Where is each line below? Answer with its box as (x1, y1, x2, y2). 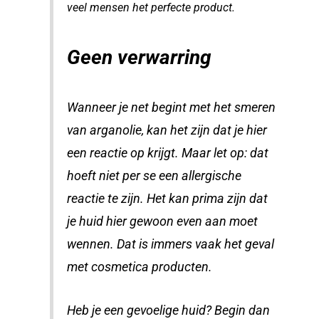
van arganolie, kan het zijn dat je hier (67, 123, 268, 138)
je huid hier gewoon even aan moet (67, 214, 258, 229)
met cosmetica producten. (67, 260, 213, 275)
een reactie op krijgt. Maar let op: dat (67, 146, 269, 161)
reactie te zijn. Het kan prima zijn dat (67, 192, 268, 206)
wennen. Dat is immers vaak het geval (67, 237, 275, 252)
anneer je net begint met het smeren (78, 100, 276, 115)
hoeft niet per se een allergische (67, 169, 242, 184)
